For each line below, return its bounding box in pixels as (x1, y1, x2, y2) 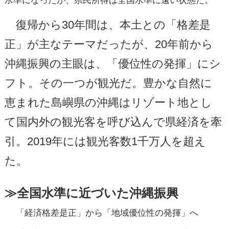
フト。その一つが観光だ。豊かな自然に (4, 76, 212, 89)
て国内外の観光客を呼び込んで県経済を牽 (4, 115, 222, 128)
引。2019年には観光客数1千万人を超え (4, 134, 206, 148)
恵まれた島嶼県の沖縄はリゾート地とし (4, 96, 212, 109)
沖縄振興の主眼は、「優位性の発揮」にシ (4, 57, 221, 70)
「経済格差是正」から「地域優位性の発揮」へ (4, 207, 198, 218)
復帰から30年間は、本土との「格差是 (4, 18, 211, 31)
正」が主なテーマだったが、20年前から (4, 37, 213, 51)
